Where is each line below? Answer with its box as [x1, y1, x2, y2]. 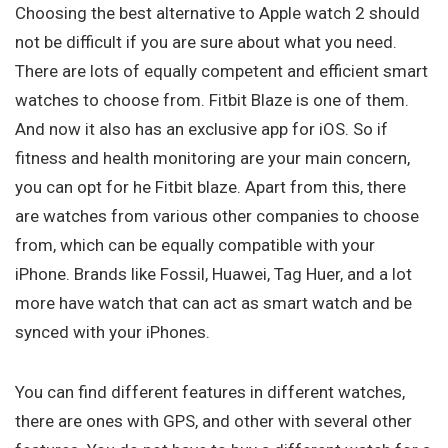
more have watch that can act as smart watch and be [15, 292, 412, 313]
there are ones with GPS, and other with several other [15, 410, 412, 431]
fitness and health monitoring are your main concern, [15, 147, 410, 168]
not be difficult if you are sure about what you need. [15, 31, 397, 52]
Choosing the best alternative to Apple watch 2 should [15, 2, 420, 23]
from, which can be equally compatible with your [15, 234, 375, 255]
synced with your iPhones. [15, 321, 210, 342]
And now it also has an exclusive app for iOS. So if [15, 118, 388, 139]
